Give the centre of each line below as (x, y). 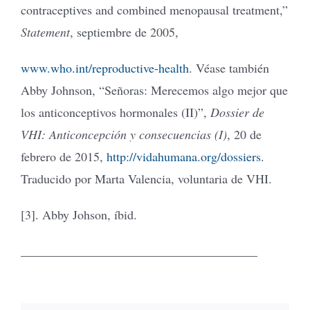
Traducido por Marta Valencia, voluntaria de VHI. (146, 178)
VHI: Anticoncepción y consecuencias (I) (124, 134)
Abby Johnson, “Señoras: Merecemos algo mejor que (154, 90)
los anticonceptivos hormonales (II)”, (116, 112)
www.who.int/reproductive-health (105, 67)
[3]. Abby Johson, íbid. (79, 214)
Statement (45, 31)
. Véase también (229, 67)
